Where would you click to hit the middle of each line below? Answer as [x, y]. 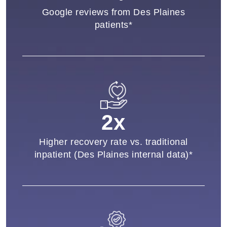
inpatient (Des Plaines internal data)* [113, 154]
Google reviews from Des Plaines [113, 12]
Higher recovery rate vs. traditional [113, 142]
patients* [113, 25]
